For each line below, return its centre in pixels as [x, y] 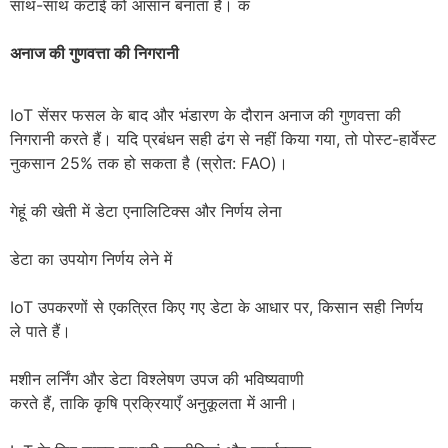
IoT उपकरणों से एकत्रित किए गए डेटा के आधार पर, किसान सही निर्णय [216, 307]
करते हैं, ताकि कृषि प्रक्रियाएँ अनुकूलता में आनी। [154, 403]
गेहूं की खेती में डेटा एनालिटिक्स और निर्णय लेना [146, 211]
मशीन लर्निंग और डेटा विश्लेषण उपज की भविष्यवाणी [157, 379]
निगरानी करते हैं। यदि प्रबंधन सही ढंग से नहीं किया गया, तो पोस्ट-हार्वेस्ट [223, 139]
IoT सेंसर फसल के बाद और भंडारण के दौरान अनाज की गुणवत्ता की [205, 115]
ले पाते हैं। [40, 331]
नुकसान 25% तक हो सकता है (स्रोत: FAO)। [149, 163]
